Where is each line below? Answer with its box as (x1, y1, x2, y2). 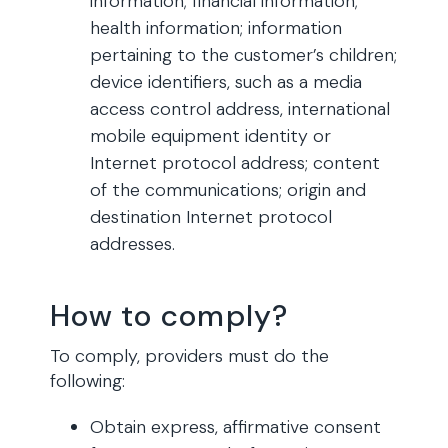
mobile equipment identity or (90, 124, 331, 148)
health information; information (90, 16, 342, 40)
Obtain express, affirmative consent (90, 415, 381, 439)
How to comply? (50, 296, 289, 335)
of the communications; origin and (90, 178, 366, 202)
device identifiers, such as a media (90, 70, 362, 94)
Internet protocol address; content (90, 151, 380, 175)
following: (50, 369, 125, 393)
